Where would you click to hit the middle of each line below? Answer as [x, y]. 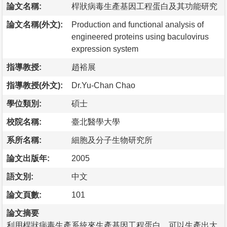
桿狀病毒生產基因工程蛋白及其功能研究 [144, 6]
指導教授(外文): [35, 85]
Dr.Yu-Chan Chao [103, 85]
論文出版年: [28, 158]
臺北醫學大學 [96, 122]
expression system [105, 49]
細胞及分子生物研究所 [112, 140]
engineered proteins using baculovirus [140, 36]
